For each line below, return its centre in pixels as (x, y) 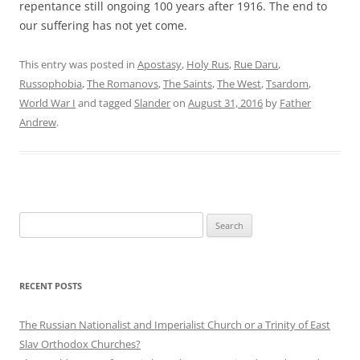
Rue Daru (256, 64)
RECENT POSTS (51, 285)
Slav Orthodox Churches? (80, 344)
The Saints (188, 83)
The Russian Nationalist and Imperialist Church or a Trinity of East (175, 324)
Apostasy (160, 64)
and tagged (105, 102)
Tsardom (287, 83)
